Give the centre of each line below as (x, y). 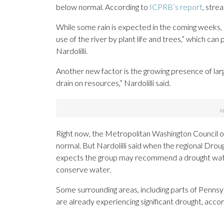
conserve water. (83, 169)
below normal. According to (103, 7)
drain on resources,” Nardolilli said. (113, 83)
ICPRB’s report (176, 7)
